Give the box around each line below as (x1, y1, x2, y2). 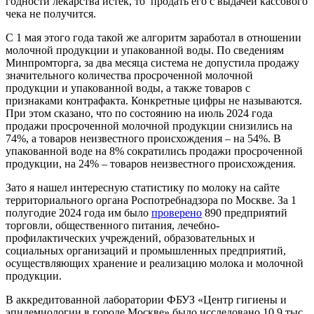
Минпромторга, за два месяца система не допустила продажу (6, 56, 299, 69)
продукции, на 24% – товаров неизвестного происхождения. (6, 157, 299, 170)
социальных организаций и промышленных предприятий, (6, 244, 286, 257)
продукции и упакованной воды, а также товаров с (6, 81, 250, 94)
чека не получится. (6, 7, 99, 20)
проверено (151, 206, 202, 219)
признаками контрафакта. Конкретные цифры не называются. (6, 94, 302, 107)
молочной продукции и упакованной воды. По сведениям (6, 43, 284, 56)
